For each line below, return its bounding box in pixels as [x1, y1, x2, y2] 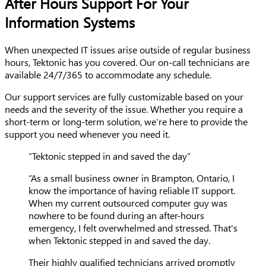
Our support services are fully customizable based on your [5, 90, 243, 103]
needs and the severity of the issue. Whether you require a [5, 103, 243, 115]
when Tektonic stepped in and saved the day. [28, 234, 210, 246]
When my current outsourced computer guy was [28, 197, 227, 209]
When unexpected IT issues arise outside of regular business [5, 43, 251, 56]
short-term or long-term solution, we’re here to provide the [5, 115, 248, 128]
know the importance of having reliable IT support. [28, 184, 235, 197]
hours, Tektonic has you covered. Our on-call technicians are [5, 56, 249, 68]
